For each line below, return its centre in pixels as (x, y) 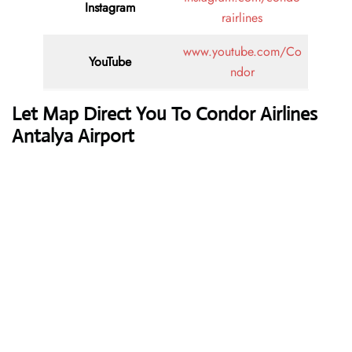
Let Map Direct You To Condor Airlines (165, 114)
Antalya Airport (73, 136)
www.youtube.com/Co (242, 52)
